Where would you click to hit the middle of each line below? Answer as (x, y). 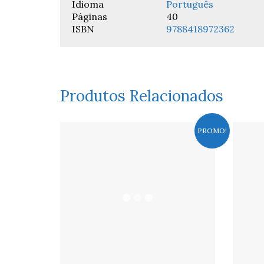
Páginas (90, 16)
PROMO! (212, 130)
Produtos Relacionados (142, 95)
